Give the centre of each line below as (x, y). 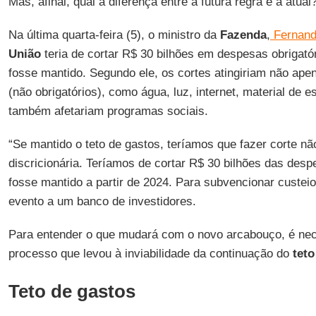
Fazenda (241, 35)
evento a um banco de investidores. (102, 201)
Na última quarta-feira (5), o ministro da (112, 35)
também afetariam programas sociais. (108, 111)
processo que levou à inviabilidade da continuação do (148, 254)
